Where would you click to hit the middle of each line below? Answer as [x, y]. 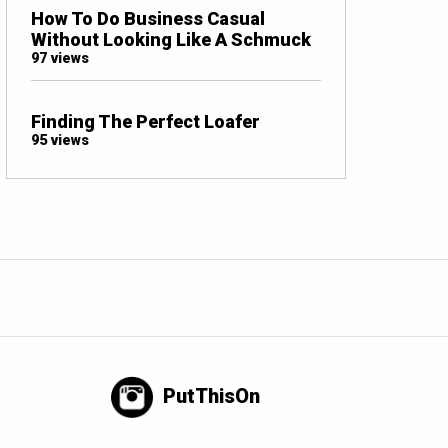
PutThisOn [212, 395]
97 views [60, 58]
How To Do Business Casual [148, 18]
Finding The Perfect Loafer [145, 121]
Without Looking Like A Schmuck [171, 39]
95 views [60, 140]
